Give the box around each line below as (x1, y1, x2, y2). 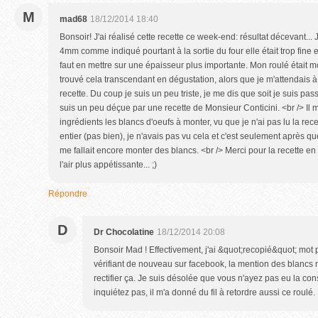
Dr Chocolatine (94, 227, 154, 237)
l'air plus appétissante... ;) (60, 160, 157, 170)
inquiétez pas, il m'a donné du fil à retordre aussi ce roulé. (94, 287, 315, 297)
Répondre (48, 189, 87, 199)
